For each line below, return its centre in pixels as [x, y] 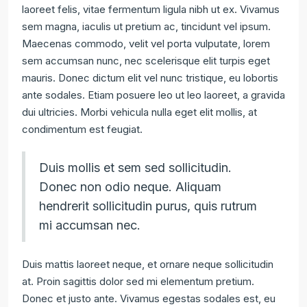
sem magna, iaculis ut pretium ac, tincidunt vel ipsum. [146, 26]
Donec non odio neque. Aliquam [130, 186]
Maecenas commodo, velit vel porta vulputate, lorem [146, 43]
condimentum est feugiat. [82, 129]
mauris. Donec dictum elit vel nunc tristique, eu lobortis [150, 77]
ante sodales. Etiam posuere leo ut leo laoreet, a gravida [153, 95]
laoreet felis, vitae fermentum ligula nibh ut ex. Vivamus [151, 9]
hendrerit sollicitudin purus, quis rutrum [148, 206]
